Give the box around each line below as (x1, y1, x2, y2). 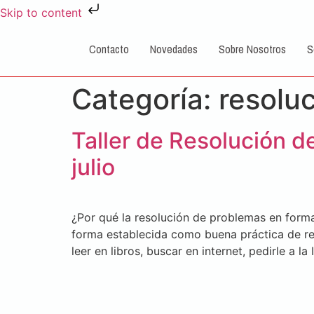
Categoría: (71, 82, 219, 116)
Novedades (150, 41, 198, 57)
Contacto (89, 41, 129, 57)
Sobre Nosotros (219, 41, 286, 57)
